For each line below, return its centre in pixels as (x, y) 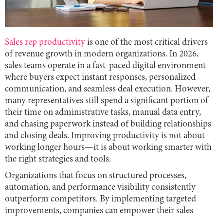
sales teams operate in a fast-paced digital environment (105, 66)
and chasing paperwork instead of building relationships (108, 125)
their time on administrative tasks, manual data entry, (103, 113)
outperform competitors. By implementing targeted (100, 200)
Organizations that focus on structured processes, (96, 176)
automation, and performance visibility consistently (100, 188)
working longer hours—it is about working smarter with (108, 148)
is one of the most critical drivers (146, 43)
